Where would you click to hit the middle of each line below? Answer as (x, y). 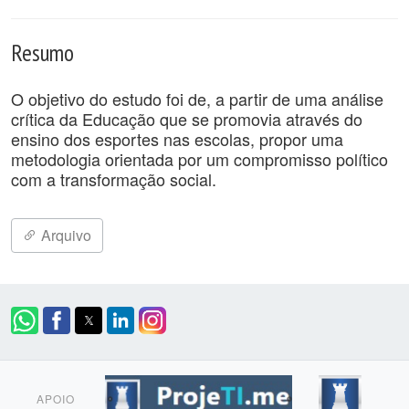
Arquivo (64, 235)
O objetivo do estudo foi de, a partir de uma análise (197, 99)
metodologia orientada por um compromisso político (199, 159)
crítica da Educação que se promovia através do (187, 119)
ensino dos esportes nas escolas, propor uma (177, 139)
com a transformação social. (114, 179)
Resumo (42, 52)
